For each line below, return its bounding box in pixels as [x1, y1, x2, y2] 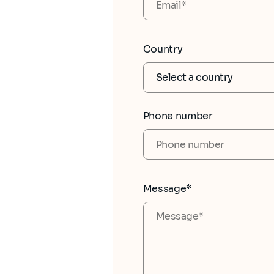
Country [143, 43, 183, 56]
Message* [143, 182, 192, 196]
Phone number [143, 109, 213, 123]
